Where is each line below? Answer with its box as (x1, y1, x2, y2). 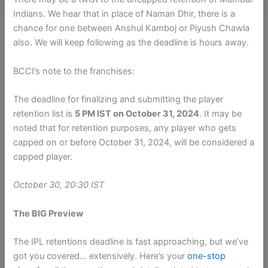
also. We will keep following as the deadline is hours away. (13, 37, 249, 48)
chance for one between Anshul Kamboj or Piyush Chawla (13, 23, 250, 34)
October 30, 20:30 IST (13, 179, 105, 191)
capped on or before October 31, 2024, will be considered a (13, 137, 255, 148)
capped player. (13, 151, 73, 163)
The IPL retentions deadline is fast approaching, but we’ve (13, 236, 249, 248)
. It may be (199, 108, 242, 120)
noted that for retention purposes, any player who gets (13, 123, 237, 134)
